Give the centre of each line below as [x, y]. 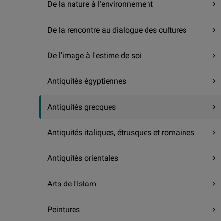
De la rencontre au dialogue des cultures [117, 30]
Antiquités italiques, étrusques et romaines [121, 133]
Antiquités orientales [83, 158]
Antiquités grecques [82, 107]
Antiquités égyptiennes [87, 81]
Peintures [64, 210]
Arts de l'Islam [72, 184]
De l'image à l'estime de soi [94, 56]
